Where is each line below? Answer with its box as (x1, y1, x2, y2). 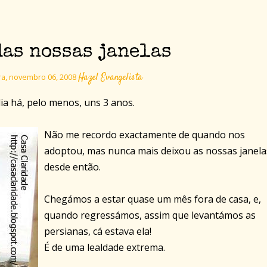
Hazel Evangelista (77, 71, 142, 85)
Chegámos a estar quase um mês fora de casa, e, (44, 193, 261, 206)
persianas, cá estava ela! (44, 225, 151, 238)
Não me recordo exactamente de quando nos (44, 128, 245, 142)
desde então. (44, 160, 101, 174)
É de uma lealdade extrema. (44, 241, 165, 254)
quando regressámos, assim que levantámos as (44, 209, 256, 222)
